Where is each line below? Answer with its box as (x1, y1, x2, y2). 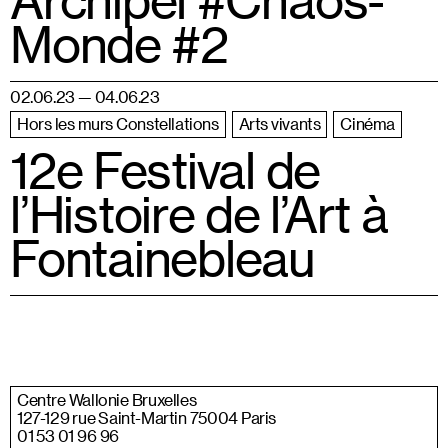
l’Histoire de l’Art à (10, 184, 388, 242)
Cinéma (340, 114, 396, 133)
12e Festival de (10, 140, 321, 198)
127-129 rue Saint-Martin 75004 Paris (17, 408, 276, 427)
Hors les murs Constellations (17, 114, 219, 133)
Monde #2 (10, 14, 228, 72)
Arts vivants (238, 114, 321, 133)
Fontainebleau (10, 228, 315, 286)
